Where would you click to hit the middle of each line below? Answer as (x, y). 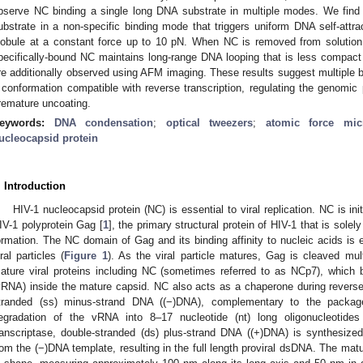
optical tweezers (209, 122)
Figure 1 (86, 255)
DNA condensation (103, 122)
